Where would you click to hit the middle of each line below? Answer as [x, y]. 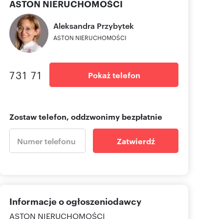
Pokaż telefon [114, 75]
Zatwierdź [136, 141]
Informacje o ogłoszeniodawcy [75, 201]
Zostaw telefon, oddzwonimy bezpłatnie [86, 117]
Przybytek [115, 26]
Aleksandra [74, 26]
